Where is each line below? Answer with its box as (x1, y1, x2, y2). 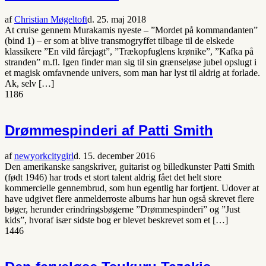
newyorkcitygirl (14, 151, 74, 161)
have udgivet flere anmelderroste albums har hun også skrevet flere (5, 194, 254, 204)
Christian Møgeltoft (14, 14, 87, 25)
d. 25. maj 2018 (87, 14, 146, 25)
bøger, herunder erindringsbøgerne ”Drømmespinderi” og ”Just (5, 204, 240, 215)
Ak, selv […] (5, 78, 54, 89)
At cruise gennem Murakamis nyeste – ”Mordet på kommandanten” (5, 25, 258, 36)
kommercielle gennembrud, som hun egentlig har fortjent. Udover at (5, 183, 259, 194)
